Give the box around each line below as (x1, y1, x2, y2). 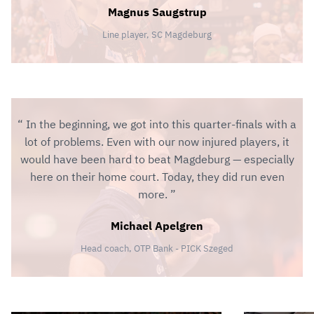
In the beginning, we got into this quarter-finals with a (23, 117, 296, 132)
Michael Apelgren (111, 219, 203, 233)
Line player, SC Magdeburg (102, 29, 212, 41)
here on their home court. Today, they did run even (29, 170, 285, 184)
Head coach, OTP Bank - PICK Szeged (81, 243, 233, 255)
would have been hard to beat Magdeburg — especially (20, 152, 294, 167)
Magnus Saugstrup (107, 5, 207, 20)
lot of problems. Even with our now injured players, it (25, 135, 289, 149)
